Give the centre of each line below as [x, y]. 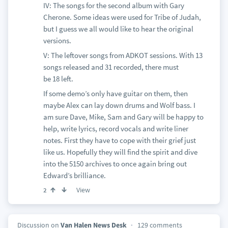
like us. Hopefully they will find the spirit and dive [120, 152]
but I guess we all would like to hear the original [118, 29]
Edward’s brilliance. [74, 175]
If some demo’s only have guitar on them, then [115, 93]
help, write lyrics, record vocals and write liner [116, 129]
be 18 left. [58, 79]
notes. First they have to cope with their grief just [119, 140]
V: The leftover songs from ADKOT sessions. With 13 [123, 55]
